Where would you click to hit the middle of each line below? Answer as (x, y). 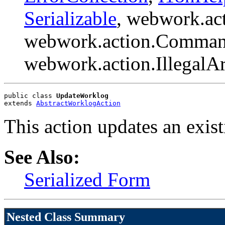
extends (20, 103)
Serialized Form (87, 179)
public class (30, 95)
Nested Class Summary (66, 217)
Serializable (70, 18)
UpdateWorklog (82, 95)
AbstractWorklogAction (78, 103)
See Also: (42, 157)
